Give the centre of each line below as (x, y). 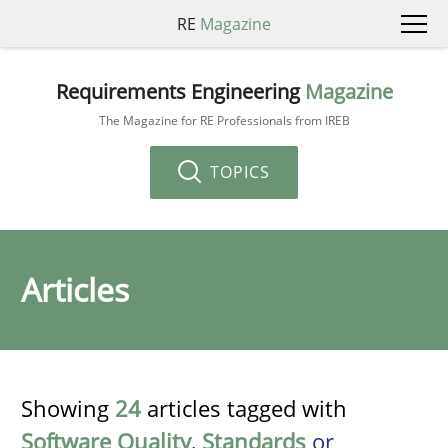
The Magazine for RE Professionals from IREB (224, 120)
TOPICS (237, 171)
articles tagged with (244, 408)
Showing (68, 408)
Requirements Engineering (180, 91)
